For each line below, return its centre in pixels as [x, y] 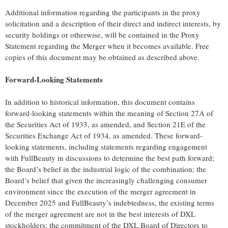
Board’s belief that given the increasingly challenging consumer [106, 180]
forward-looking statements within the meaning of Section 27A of [109, 113]
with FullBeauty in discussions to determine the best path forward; [110, 158]
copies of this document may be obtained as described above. [102, 57]
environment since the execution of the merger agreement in [101, 192]
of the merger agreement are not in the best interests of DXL [100, 214]
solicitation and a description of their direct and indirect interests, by [113, 24]
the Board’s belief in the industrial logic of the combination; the [106, 169]
